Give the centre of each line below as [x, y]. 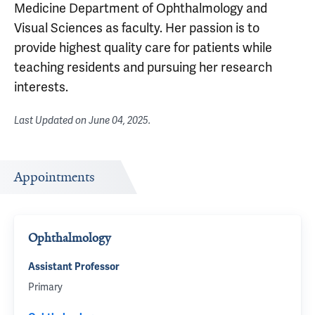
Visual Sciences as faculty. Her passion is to [137, 28]
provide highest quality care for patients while [143, 47]
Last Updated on [51, 121]
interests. [41, 87]
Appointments [54, 177]
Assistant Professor [74, 267]
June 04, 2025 [118, 121]
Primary [45, 287]
